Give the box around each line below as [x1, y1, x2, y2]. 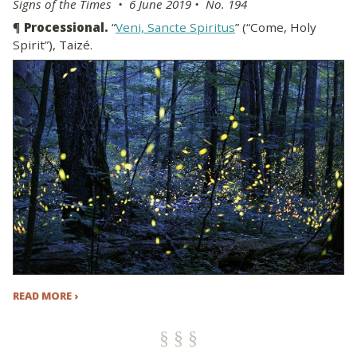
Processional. [24, 19, 108, 36]
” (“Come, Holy [235, 19, 316, 36]
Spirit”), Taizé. [13, 37, 92, 53]
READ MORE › [13, 288, 78, 303]
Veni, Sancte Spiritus [116, 19, 235, 36]
